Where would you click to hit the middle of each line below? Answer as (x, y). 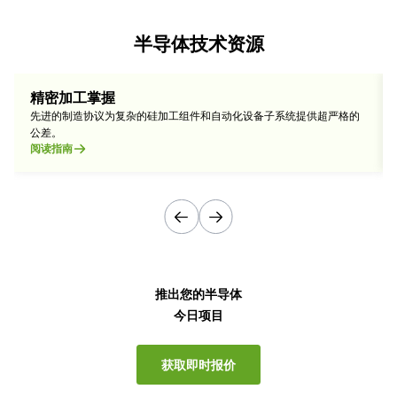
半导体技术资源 (198, 43)
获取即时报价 (198, 365)
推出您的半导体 (198, 293)
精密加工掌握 (72, 98)
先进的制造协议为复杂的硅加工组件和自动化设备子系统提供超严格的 (195, 116)
